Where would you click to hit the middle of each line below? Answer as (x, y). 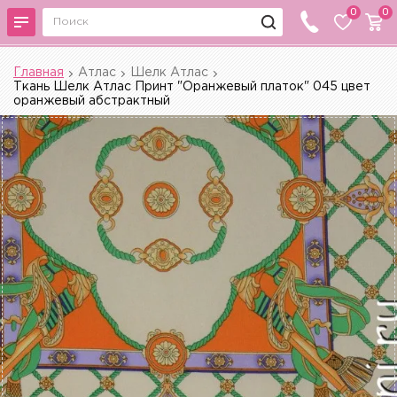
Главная (39, 73)
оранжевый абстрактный (92, 101)
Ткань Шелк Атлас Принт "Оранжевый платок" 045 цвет (192, 87)
